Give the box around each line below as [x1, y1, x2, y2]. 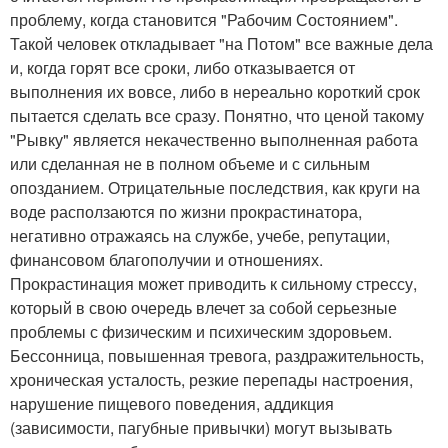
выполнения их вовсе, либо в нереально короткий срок [10, 79, 420, 103]
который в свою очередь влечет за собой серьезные [10, 295, 397, 319]
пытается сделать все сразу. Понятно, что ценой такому [10, 103, 424, 127]
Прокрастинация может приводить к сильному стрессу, [10, 271, 417, 295]
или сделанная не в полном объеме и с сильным [10, 151, 370, 175]
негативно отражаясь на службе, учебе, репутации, [10, 223, 390, 247]
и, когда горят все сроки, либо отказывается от [10, 55, 355, 79]
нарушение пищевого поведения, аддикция [10, 391, 334, 415]
